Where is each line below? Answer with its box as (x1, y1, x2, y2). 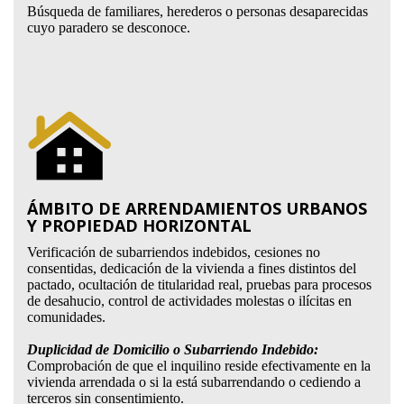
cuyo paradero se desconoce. (26, 20, 190, 35)
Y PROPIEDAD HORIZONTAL (26, 215, 252, 236)
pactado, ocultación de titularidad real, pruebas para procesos (26, 277, 372, 292)
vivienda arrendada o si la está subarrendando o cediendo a (26, 374, 361, 390)
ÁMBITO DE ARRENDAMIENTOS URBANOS (26, 197, 367, 219)
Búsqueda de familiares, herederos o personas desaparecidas (26, 4, 368, 19)
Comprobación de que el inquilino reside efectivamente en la (26, 358, 371, 373)
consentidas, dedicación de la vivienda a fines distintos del (26, 261, 356, 276)
